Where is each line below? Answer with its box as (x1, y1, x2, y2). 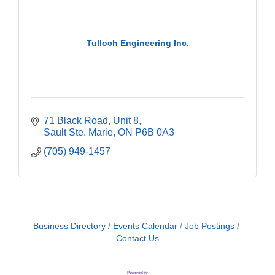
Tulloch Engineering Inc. (86, 38, 189, 48)
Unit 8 (113, 115, 139, 126)
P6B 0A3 (135, 126, 174, 137)
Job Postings (185, 221, 234, 231)
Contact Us (116, 233, 159, 243)
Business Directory (33, 221, 106, 231)
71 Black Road (44, 115, 108, 126)
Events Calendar (113, 221, 177, 231)
